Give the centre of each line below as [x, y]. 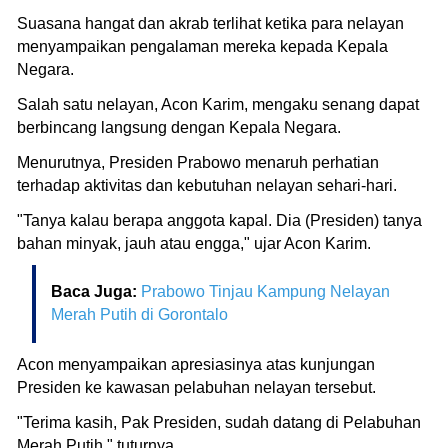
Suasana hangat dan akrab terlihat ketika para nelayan [210, 23]
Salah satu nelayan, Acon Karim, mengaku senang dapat [218, 104]
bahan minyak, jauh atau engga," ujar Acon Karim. [194, 243]
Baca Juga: [96, 291]
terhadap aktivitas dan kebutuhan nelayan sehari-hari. [207, 185]
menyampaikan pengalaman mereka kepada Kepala [202, 46]
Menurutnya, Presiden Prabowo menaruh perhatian [198, 162]
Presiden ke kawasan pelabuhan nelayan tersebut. [198, 387]
